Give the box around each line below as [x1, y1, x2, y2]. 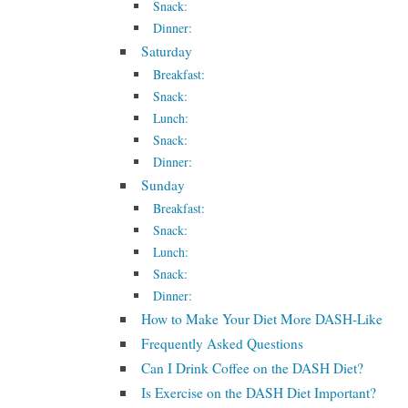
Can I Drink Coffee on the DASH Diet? [141, 359, 364, 377]
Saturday [141, 42, 193, 60]
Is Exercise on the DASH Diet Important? [141, 383, 377, 402]
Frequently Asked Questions [141, 334, 304, 352]
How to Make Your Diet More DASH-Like [141, 310, 383, 328]
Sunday [141, 176, 186, 194]
